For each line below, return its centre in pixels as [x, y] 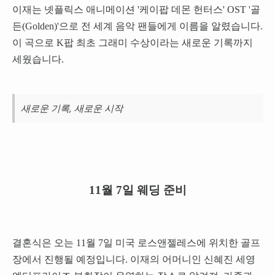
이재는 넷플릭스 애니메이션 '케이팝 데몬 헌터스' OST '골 [136, 10]
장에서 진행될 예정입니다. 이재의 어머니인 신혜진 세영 [134, 259]
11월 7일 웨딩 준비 [137, 190]
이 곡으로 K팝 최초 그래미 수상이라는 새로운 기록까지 [132, 43]
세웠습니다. [38, 60]
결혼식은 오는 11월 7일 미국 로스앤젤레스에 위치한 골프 [136, 242]
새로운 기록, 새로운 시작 [72, 108]
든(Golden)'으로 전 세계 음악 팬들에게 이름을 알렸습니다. [137, 26]
